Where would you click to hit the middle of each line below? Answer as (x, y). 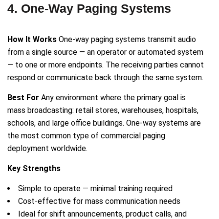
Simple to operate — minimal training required (95, 189)
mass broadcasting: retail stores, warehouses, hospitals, (103, 110)
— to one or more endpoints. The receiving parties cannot (106, 65)
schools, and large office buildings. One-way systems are (104, 123)
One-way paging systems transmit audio (126, 40)
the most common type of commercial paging (86, 136)
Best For (23, 98)
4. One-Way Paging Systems (89, 9)
